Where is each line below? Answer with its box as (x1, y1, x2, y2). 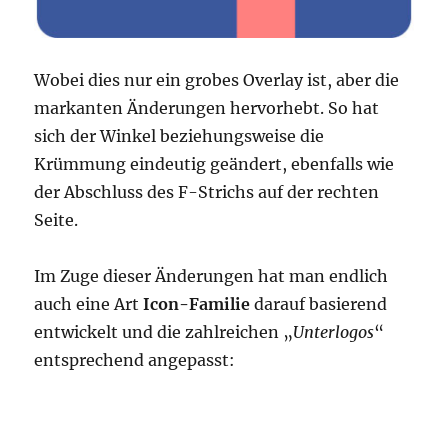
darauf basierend (250, 294, 388, 315)
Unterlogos (293, 322, 375, 343)
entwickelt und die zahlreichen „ (34, 322, 294, 343)
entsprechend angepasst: (34, 350, 236, 371)
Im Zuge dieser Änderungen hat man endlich (34, 266, 389, 287)
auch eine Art (34, 294, 144, 315)
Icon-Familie (143, 294, 251, 315)
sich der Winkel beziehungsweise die (34, 126, 325, 147)
